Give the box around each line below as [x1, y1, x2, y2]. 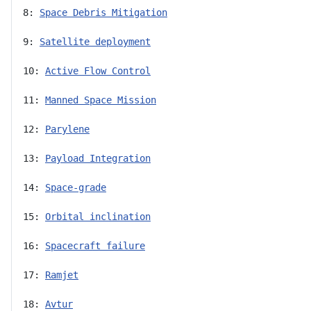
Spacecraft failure [45, 239, 145, 251]
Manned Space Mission [45, 94, 156, 106]
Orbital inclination [45, 210, 151, 222]
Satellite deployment [40, 35, 151, 47]
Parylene [45, 123, 90, 135]
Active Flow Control [45, 65, 151, 76]
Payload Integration [45, 152, 151, 164]
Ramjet [45, 269, 78, 280]
